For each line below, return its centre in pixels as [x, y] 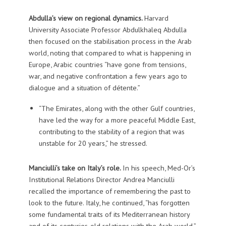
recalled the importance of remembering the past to [109, 191]
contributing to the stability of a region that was [111, 131]
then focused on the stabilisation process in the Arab [110, 41]
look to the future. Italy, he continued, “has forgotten [109, 203]
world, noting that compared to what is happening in [110, 52]
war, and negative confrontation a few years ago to [108, 76]
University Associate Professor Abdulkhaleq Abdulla [107, 29]
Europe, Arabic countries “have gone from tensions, [107, 64]
